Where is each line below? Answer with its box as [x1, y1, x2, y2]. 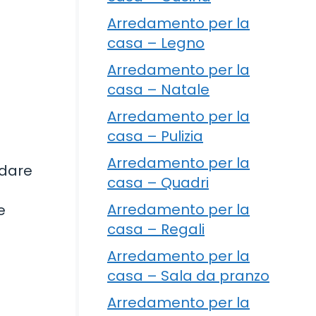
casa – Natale [107, 79, 209, 99]
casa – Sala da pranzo [107, 265, 269, 286]
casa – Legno [107, 32, 205, 53]
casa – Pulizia [107, 126, 203, 146]
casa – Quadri [107, 172, 209, 193]
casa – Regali [107, 219, 205, 239]
